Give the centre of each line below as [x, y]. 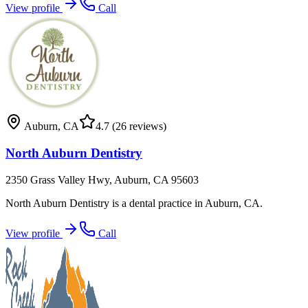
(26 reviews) [138, 126]
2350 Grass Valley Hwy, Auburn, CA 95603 [102, 179]
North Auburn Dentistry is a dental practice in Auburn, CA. [134, 203]
